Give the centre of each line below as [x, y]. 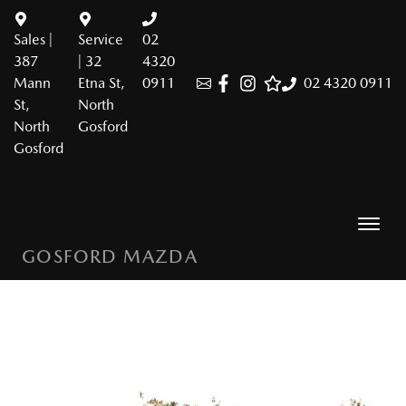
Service [101, 39]
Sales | [33, 39]
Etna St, [101, 83]
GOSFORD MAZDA [110, 256]
